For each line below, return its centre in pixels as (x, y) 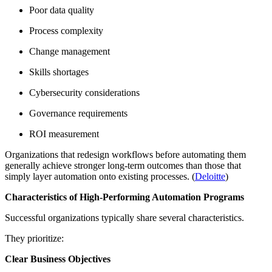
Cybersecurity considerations (84, 93)
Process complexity (66, 31)
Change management (70, 52)
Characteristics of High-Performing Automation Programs (124, 197)
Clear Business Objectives (58, 259)
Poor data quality (62, 10)
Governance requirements (78, 114)
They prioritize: (34, 239)
